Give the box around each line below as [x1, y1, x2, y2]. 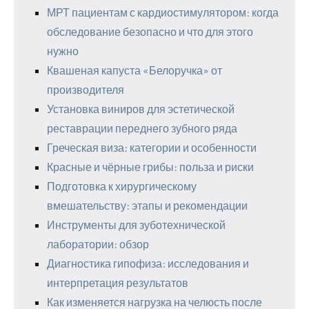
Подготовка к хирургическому [47, 179, 197, 192]
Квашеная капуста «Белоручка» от [47, 63, 222, 77]
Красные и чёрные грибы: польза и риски [47, 159, 254, 173]
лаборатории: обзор [47, 237, 149, 250]
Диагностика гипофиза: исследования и [47, 256, 249, 270]
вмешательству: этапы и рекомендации [47, 198, 248, 212]
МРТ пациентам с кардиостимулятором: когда [47, 5, 279, 19]
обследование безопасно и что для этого [47, 24, 253, 38]
